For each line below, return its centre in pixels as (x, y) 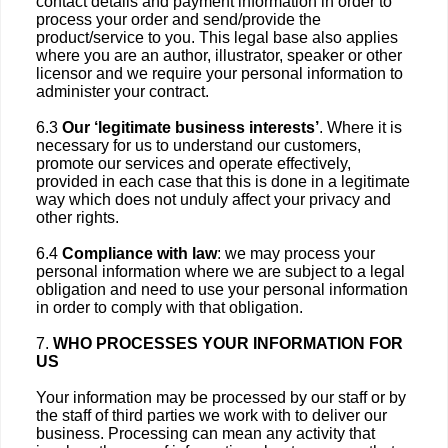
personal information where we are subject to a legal (220, 271)
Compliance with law (139, 253)
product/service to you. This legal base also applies (217, 37)
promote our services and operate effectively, (193, 163)
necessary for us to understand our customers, (198, 145)
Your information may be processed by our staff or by (221, 397)
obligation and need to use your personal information (222, 289)
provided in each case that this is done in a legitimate (223, 181)
